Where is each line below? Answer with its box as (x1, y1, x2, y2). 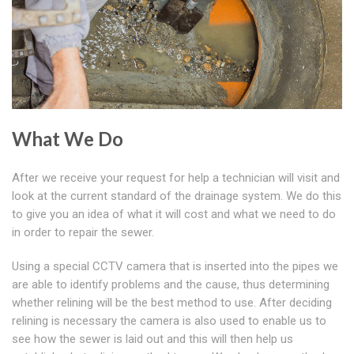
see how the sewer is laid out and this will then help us (12, 332, 293, 347)
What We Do (12, 127, 123, 151)
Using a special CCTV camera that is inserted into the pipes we (12, 259, 338, 274)
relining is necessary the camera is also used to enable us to (12, 314, 326, 329)
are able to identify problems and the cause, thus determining (12, 277, 330, 292)
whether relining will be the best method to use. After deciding (12, 296, 332, 311)
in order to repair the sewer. (12, 225, 154, 240)
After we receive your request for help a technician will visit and (12, 171, 340, 186)
